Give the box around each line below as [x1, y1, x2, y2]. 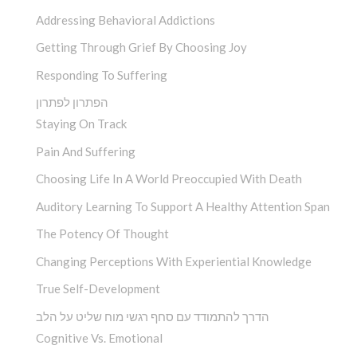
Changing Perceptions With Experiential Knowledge [36, 253, 312, 269]
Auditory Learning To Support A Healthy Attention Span [36, 198, 330, 214]
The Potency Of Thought [36, 226, 169, 241]
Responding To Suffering [36, 67, 167, 82]
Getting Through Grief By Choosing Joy [36, 40, 247, 55]
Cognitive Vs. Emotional [36, 330, 163, 345]
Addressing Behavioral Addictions [36, 12, 215, 27]
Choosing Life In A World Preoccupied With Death [36, 171, 302, 186]
